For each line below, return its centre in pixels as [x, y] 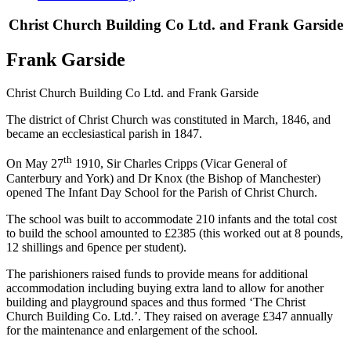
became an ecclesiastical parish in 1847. [104, 134]
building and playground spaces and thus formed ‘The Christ [156, 302]
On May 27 [35, 164]
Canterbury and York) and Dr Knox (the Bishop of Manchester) [163, 178]
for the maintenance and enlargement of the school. [132, 330]
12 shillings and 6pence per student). [96, 247]
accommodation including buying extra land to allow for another [165, 288]
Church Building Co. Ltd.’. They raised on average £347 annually [170, 316]
